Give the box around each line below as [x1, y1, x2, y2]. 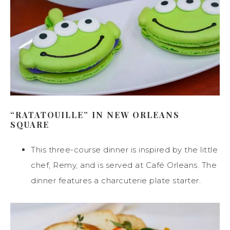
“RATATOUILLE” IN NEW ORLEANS [10, 109, 180, 120]
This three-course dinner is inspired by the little [31, 144, 218, 155]
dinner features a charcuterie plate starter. [31, 175, 201, 185]
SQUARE [10, 119, 49, 130]
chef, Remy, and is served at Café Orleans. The [31, 160, 217, 170]
